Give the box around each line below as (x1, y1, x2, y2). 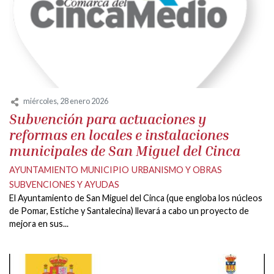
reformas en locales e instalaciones (9, 126, 229, 143)
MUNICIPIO (81, 164, 129, 175)
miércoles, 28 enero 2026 (23, 96, 108, 106)
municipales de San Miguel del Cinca (9, 142, 240, 159)
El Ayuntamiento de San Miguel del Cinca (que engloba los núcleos (9, 192, 262, 203)
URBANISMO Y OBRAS (131, 164, 222, 175)
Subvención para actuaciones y (9, 110, 206, 127)
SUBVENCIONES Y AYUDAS (9, 179, 119, 190)
